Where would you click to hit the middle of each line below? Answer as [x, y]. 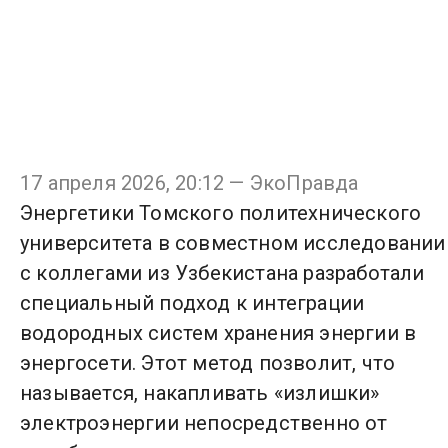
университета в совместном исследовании [233, 242]
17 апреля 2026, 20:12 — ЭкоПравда [189, 182]
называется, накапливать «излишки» [200, 392]
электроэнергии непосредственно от [204, 422]
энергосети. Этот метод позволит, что [208, 362]
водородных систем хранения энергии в [218, 332]
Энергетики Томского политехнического [221, 212]
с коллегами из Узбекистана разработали [222, 272]
